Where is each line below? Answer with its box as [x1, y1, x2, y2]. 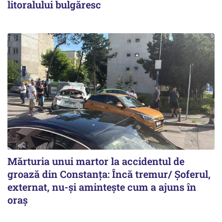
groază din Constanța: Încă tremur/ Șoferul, [7, 167, 211, 181]
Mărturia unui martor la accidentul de [7, 155, 184, 168]
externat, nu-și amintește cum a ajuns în [7, 180, 196, 194]
